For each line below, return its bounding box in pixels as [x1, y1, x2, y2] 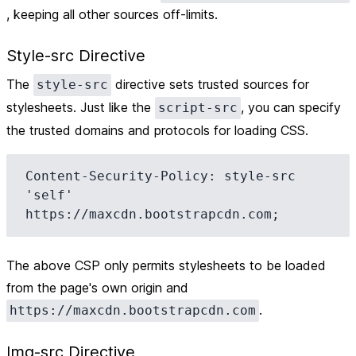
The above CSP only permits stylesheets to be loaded [6, 257, 326, 273]
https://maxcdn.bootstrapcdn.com [10, 303, 256, 318]
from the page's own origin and [6, 280, 188, 296]
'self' [25, 188, 73, 203]
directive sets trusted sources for [111, 76, 309, 92]
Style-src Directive [6, 46, 145, 65]
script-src [158, 100, 238, 115]
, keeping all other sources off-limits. [6, 6, 218, 22]
